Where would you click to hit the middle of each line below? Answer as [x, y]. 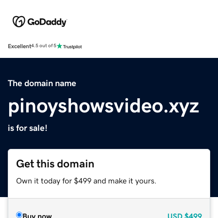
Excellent [19, 46]
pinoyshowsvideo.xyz [104, 105]
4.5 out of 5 [44, 46]
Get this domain [55, 163]
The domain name [42, 83]
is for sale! [28, 128]
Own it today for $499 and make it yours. [86, 180]
